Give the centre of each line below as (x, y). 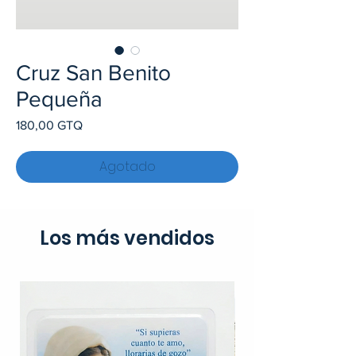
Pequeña (59, 99)
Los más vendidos (127, 238)
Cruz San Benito (93, 73)
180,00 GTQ (49, 126)
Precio (99, 125)
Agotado (127, 167)
